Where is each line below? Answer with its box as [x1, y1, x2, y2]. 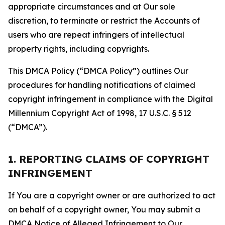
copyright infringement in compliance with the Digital [8, 94, 213, 104]
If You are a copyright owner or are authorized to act [8, 190, 215, 200]
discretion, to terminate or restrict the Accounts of [8, 16, 200, 26]
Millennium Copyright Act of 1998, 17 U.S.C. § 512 [8, 108, 191, 118]
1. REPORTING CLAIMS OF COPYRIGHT [8, 153, 209, 165]
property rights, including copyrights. [8, 44, 149, 54]
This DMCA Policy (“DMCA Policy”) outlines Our [8, 66, 188, 76]
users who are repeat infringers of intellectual [8, 30, 184, 40]
